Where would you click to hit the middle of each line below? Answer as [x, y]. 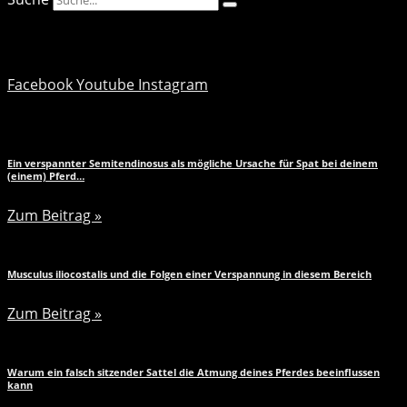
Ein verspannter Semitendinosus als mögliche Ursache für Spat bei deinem [193, 163]
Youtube [105, 84]
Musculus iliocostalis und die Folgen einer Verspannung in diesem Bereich [189, 274]
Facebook [40, 84]
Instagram [173, 84]
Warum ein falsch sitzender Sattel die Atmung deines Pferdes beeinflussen [194, 372]
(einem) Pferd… [46, 176]
